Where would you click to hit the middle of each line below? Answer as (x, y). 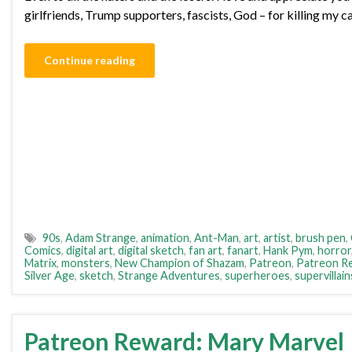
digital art (90, 251)
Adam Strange (101, 238)
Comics (43, 251)
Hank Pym (288, 251)
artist (277, 238)
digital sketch (151, 251)
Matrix (40, 263)
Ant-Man (216, 238)
